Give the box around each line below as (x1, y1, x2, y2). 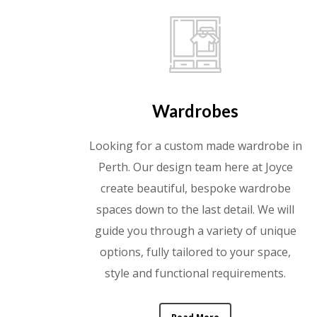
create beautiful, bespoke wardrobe (100, 180, 291, 196)
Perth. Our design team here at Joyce (98, 158, 293, 175)
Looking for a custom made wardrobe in (88, 137, 302, 154)
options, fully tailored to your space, (100, 243, 292, 260)
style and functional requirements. (105, 265, 287, 281)
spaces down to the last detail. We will (96, 201, 295, 217)
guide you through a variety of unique (94, 222, 296, 238)
